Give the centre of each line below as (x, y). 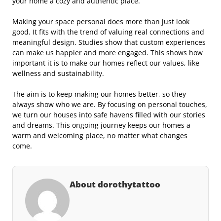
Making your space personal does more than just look (101, 21)
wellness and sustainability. (58, 73)
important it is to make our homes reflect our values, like (106, 63)
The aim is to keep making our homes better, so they (99, 94)
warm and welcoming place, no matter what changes (100, 135)
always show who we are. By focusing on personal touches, (110, 104)
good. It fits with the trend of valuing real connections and (108, 32)
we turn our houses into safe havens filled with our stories (109, 115)
